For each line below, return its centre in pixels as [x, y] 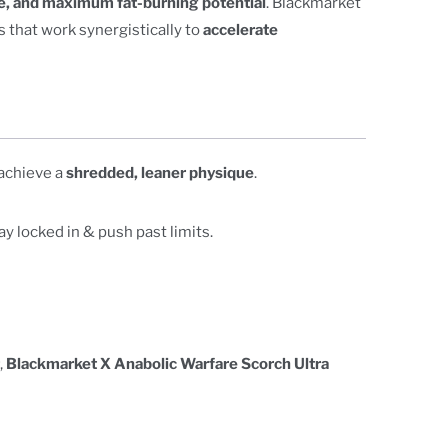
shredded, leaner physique [160, 172]
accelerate [240, 29]
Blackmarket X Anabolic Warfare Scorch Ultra [167, 363]
